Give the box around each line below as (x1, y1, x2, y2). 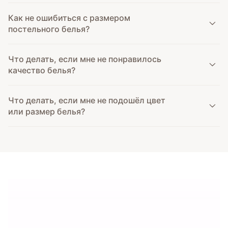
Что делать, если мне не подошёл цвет (8, 95, 166, 105)
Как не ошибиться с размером (8, 12, 131, 23)
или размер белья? (8, 106, 85, 117)
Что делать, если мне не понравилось (8, 53, 162, 64)
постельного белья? (8, 23, 90, 34)
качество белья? (8, 65, 76, 75)
